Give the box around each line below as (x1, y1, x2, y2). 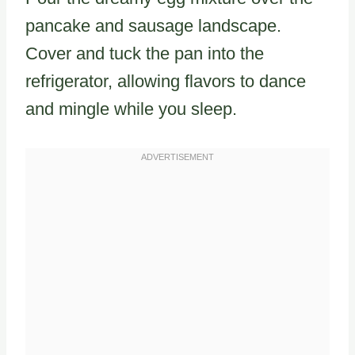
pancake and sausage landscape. (25, 16, 281, 36)
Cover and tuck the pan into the (25, 44, 264, 64)
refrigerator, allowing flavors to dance (25, 71, 306, 92)
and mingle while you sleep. (25, 99, 237, 120)
